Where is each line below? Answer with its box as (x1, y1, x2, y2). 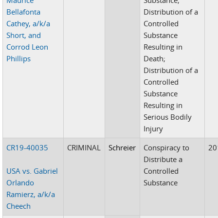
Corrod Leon (6, 41, 49, 52)
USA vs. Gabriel (6, 165, 58, 176)
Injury (144, 123, 163, 133)
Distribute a (144, 154, 183, 164)
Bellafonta (6, 6, 41, 17)
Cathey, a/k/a (6, 18, 51, 28)
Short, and (6, 30, 41, 40)
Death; (144, 53, 166, 63)
